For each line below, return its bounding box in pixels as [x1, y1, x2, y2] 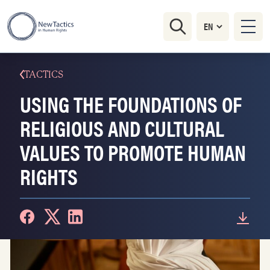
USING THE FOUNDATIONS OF [20, 88, 242, 119]
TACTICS [24, 69, 63, 80]
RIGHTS [20, 160, 78, 192]
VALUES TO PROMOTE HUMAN [20, 136, 246, 168]
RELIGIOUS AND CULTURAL [20, 112, 224, 143]
